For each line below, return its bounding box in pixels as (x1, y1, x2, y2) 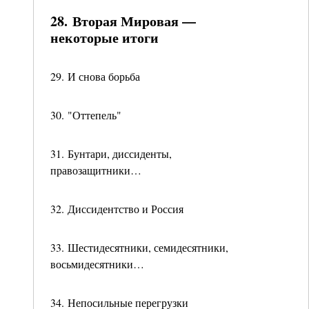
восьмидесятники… (50, 257, 144, 271)
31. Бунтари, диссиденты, (50, 146, 172, 161)
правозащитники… (50, 163, 141, 177)
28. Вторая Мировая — (50, 11, 196, 31)
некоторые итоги (50, 28, 159, 48)
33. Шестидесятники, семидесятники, (50, 240, 228, 255)
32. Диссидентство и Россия (50, 201, 183, 216)
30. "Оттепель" (50, 108, 121, 122)
